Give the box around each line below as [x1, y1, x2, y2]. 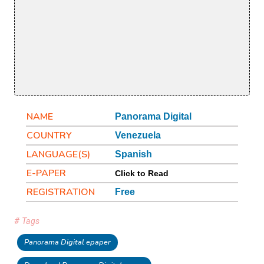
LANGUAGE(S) [27, 148, 90, 161]
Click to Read [115, 169, 169, 179]
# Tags [14, 216, 39, 227]
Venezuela [115, 130, 161, 141]
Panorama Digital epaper [24, 237, 111, 248]
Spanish [115, 149, 152, 160]
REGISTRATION [27, 186, 95, 199]
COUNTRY [27, 129, 72, 143]
